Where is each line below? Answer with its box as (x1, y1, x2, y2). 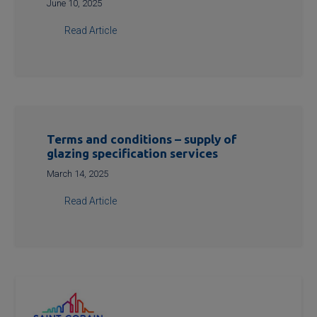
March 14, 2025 (47, 168, 109, 179)
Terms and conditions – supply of (47, 132, 238, 146)
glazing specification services (47, 146, 219, 160)
